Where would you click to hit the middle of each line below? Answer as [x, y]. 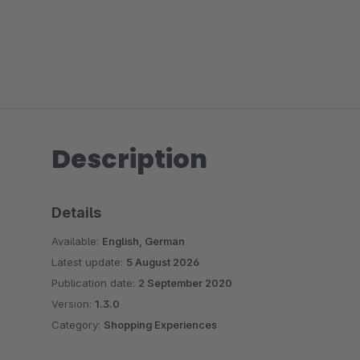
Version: [73, 304]
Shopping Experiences [160, 325]
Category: [78, 325]
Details [76, 213]
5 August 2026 [163, 262]
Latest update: [89, 262]
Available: [77, 241]
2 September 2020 [185, 283]
